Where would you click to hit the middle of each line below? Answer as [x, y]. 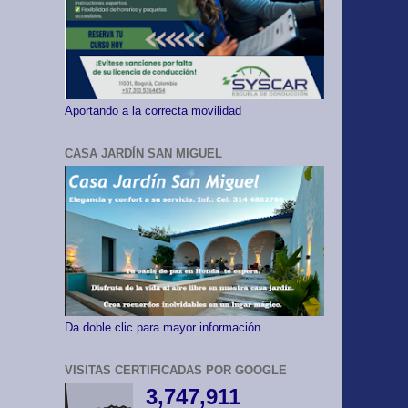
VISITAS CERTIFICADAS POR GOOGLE [176, 371]
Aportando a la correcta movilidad [153, 111]
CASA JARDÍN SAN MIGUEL [143, 153]
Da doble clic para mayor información [163, 328]
